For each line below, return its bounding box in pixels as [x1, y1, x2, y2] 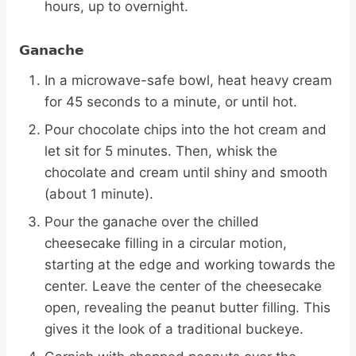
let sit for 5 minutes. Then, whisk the [44, 143, 277, 160]
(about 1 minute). [44, 186, 153, 203]
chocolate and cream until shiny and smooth [44, 164, 327, 181]
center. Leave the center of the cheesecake [44, 278, 322, 295]
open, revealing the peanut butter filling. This [44, 300, 331, 316]
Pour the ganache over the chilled [44, 214, 259, 230]
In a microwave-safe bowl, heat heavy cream [44, 72, 332, 89]
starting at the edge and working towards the [44, 257, 335, 273]
